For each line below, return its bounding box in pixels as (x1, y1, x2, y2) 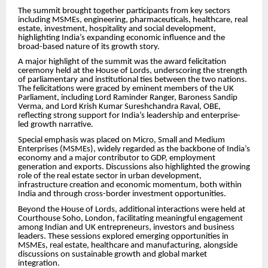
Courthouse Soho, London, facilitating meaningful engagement (18, 214, 243, 223)
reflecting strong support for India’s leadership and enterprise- (18, 111, 240, 121)
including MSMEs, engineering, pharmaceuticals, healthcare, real (18, 15, 248, 25)
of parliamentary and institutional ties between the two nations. (18, 75, 247, 85)
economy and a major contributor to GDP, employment (18, 154, 215, 163)
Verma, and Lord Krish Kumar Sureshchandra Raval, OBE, (18, 102, 221, 112)
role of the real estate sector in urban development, (18, 172, 202, 181)
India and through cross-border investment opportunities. (18, 190, 226, 199)
